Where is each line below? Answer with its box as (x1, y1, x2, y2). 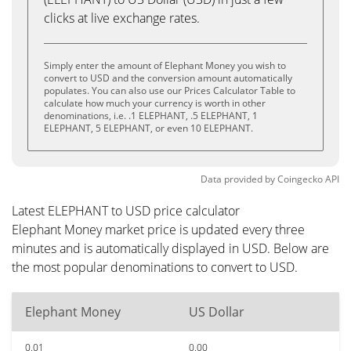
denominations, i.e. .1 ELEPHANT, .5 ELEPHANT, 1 (44, 109, 258, 122)
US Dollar (189, 303, 244, 320)
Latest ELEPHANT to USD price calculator (12, 202, 240, 219)
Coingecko (277, 172, 323, 186)
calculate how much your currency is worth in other (44, 96, 266, 110)
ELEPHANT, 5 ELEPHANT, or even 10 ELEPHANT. (44, 121, 253, 135)
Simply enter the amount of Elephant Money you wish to (44, 59, 286, 72)
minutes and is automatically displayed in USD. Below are (12, 240, 329, 257)
